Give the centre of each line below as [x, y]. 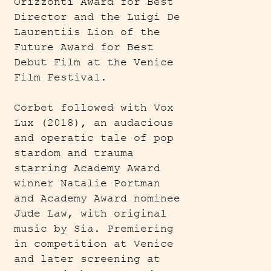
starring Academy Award [87, 168]
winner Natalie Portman [87, 184]
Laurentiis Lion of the [87, 32]
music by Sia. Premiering [94, 229]
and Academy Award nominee [97, 199]
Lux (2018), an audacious [94, 123]
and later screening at [87, 259]
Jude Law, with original [91, 214]
